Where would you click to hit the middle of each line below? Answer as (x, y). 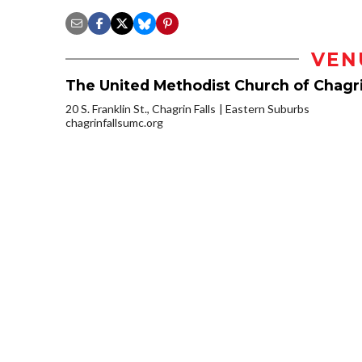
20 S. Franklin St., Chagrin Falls (141, 108)
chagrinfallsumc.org (114, 122)
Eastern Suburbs (267, 108)
